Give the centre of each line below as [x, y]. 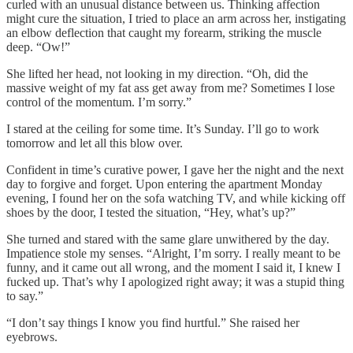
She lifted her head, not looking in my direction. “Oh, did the [157, 74]
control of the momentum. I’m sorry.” [100, 102]
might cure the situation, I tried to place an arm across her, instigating [176, 19]
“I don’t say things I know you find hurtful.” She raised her [153, 323]
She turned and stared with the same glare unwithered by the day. [168, 240]
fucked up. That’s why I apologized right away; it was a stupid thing [175, 282]
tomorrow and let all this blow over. [96, 143]
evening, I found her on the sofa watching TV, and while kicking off [176, 199]
